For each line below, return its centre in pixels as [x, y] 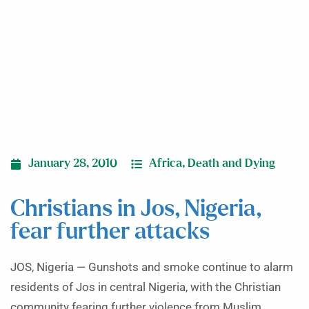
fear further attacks [110, 232]
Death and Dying [231, 163]
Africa [166, 163]
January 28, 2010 [73, 163]
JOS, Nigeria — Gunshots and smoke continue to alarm [152, 267]
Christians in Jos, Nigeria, [136, 209]
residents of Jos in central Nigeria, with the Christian [146, 287]
